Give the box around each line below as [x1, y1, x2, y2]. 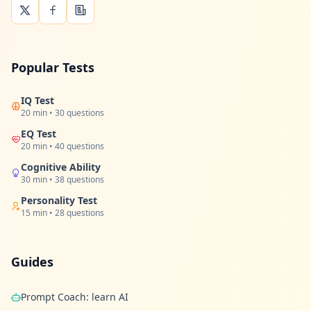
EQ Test [21, 127, 56, 140]
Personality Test [21, 194, 97, 207]
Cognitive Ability [21, 160, 101, 174]
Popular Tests [11, 59, 94, 76]
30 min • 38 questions [21, 174, 104, 185]
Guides [11, 253, 53, 270]
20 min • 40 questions [21, 140, 104, 152]
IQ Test [21, 94, 54, 107]
